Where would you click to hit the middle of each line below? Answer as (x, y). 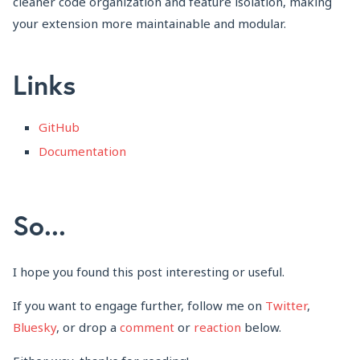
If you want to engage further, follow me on (139, 306)
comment (147, 327)
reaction (217, 327)
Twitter (286, 306)
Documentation (82, 151)
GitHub (59, 127)
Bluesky (35, 327)
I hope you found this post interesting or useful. (149, 272)
